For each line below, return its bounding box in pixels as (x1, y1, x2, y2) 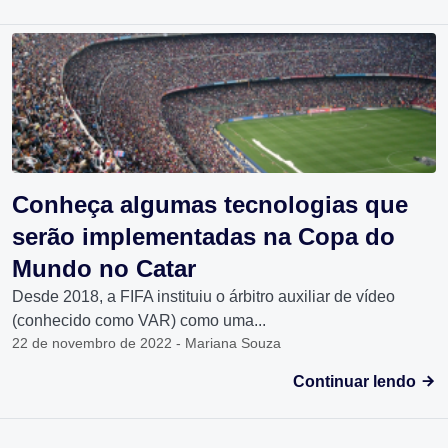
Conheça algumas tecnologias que (12, 191, 408, 219)
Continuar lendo (293, 373, 420, 391)
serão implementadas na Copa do (12, 223, 395, 251)
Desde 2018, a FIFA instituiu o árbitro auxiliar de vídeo (12, 288, 395, 306)
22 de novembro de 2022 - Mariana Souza (12, 335, 281, 352)
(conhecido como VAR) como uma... (12, 312, 266, 330)
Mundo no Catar (12, 255, 196, 283)
